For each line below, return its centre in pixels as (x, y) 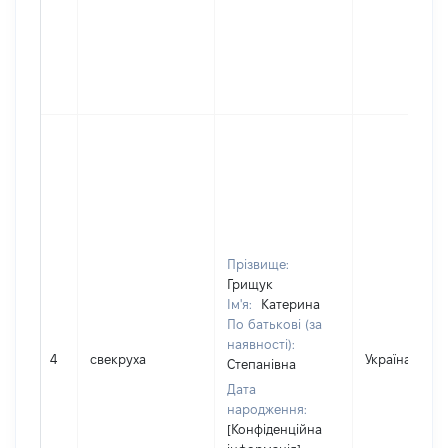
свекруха (118, 359)
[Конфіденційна (274, 429)
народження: (267, 409)
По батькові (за (274, 324)
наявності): (261, 344)
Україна (388, 359)
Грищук (250, 284)
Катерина (290, 304)
